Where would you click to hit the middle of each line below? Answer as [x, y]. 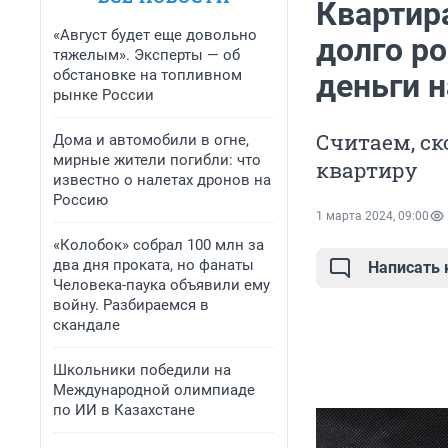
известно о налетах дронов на [162, 180]
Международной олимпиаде [154, 390]
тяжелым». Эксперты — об [146, 55]
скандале [86, 325]
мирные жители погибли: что [157, 160]
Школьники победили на [142, 370]
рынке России [103, 95]
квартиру [366, 170]
